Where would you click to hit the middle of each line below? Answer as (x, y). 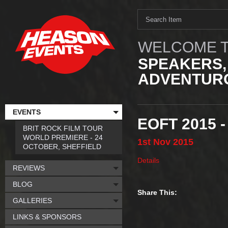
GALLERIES (32, 201)
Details (148, 160)
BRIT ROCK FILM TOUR (63, 128)
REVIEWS (29, 168)
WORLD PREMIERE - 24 (63, 137)
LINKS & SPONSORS (47, 217)
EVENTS (27, 112)
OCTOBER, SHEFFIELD (62, 147)
